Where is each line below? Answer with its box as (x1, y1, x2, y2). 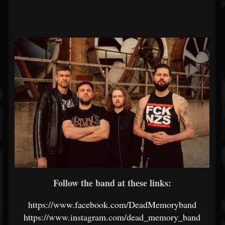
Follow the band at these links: (53, 176, 171, 189)
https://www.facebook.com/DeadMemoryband (28, 198, 196, 210)
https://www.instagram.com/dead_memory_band (24, 210, 200, 223)
